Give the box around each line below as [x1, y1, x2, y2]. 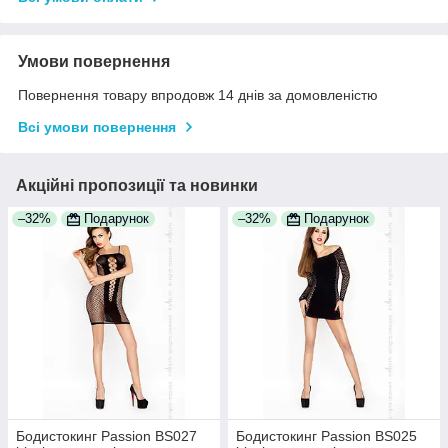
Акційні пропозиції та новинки [16, 177, 258, 195]
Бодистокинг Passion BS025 [236, 428, 417, 445]
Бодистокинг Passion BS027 [16, 428, 197, 445]
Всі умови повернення [18, 119, 176, 136]
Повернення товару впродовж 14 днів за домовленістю [18, 87, 378, 104]
